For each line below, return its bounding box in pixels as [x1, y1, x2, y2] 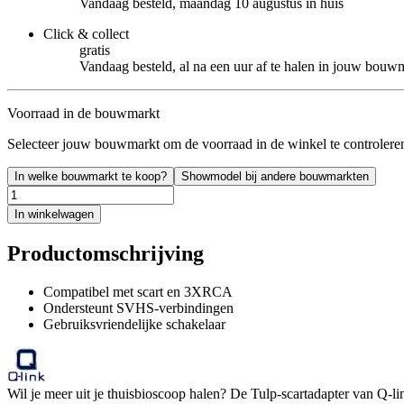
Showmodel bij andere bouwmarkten [181, 169, 369, 183]
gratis [79, 41, 110, 58]
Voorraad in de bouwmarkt [7, 105, 160, 121]
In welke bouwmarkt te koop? [14, 169, 167, 183]
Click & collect [43, 25, 129, 41]
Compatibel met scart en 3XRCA [43, 283, 233, 299]
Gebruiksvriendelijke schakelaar [43, 316, 225, 332]
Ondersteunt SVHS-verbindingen [43, 299, 234, 316]
